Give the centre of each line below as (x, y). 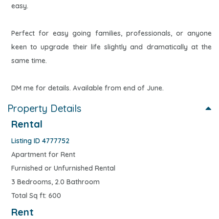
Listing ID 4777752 (40, 141)
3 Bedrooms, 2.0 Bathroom (55, 182)
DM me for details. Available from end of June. (88, 88)
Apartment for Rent (43, 154)
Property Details (44, 108)
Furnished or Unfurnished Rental (63, 168)
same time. (29, 60)
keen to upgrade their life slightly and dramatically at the (111, 47)
